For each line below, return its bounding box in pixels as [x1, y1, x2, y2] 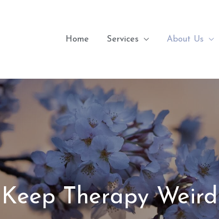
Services [107, 34, 139, 44]
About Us [167, 34, 204, 44]
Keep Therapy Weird [1, 186, 218, 209]
